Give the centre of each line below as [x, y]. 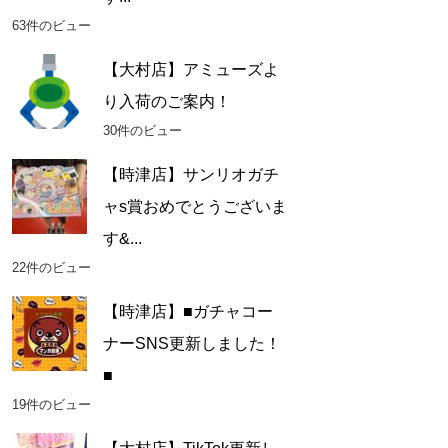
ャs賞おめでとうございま [194, 207]
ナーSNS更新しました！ [191, 344]
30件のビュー [142, 131]
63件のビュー [51, 26]
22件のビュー [51, 268]
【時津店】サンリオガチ [190, 175]
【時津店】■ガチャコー [187, 312]
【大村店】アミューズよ [190, 70]
